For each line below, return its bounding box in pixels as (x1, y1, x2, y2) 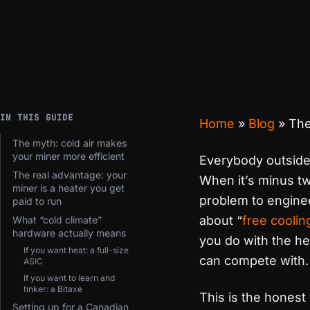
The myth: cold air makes (12, 137, 127, 149)
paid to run (12, 195, 62, 207)
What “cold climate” (12, 214, 102, 226)
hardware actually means (12, 227, 126, 239)
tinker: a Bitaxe (24, 284, 82, 294)
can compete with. (199, 253, 309, 268)
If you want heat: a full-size (24, 245, 129, 255)
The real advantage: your (12, 169, 127, 181)
